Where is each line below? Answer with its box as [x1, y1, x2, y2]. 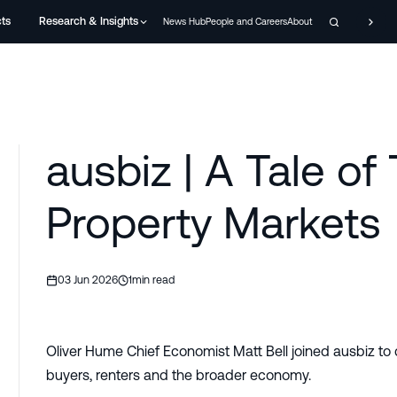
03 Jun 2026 [57, 274, 118, 287]
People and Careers [206, 16, 288, 27]
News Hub [163, 16, 206, 27]
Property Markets [46, 198, 382, 248]
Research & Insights [38, 15, 138, 28]
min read [132, 274, 175, 287]
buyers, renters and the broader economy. [46, 367, 312, 384]
